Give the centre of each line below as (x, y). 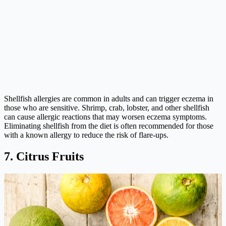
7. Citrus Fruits (44, 157)
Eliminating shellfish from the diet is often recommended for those (109, 126)
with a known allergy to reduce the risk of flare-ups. (86, 135)
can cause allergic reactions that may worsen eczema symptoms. (105, 117)
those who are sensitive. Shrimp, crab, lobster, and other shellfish (107, 108)
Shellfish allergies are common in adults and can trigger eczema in (109, 99)
